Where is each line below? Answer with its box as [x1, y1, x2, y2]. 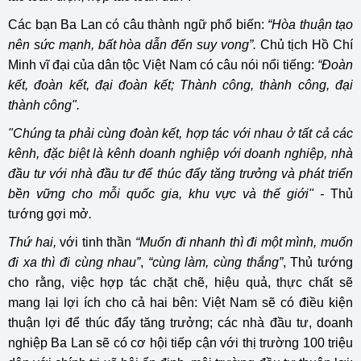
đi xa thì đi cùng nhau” [8, 255, 141, 269]
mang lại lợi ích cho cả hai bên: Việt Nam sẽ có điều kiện [8, 296, 353, 309]
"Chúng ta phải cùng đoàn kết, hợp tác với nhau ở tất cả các [8, 127, 353, 140]
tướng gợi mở [8, 207, 89, 221]
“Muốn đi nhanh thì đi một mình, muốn [135, 235, 354, 249]
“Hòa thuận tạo [268, 18, 353, 31]
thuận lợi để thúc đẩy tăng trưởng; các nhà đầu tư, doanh [8, 316, 353, 330]
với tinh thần [56, 235, 135, 249]
